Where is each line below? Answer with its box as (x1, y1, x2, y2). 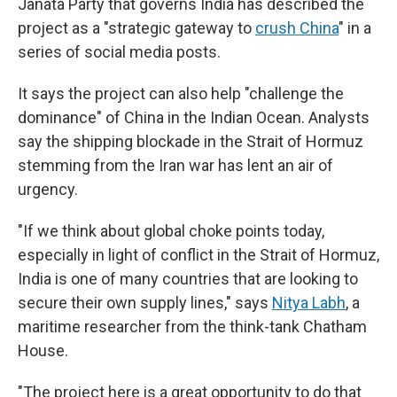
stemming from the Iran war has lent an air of (18, 156, 333, 175)
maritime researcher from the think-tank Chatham (18, 317, 367, 336)
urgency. (18, 180, 78, 198)
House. (18, 341, 68, 360)
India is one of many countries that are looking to (18, 269, 358, 288)
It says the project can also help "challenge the (18, 84, 344, 103)
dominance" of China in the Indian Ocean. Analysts (18, 108, 370, 127)
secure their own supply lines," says (18, 293, 269, 312)
